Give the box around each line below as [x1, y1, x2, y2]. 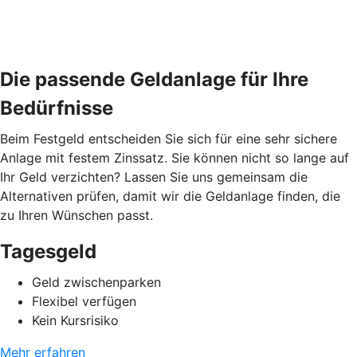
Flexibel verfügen [32, 292, 136, 309]
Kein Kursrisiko [32, 312, 119, 328]
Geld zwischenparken [32, 273, 161, 290]
